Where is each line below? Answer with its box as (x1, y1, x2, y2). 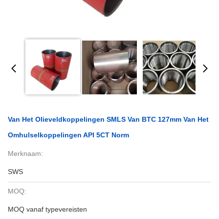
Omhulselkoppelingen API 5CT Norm (8, 131, 129, 139)
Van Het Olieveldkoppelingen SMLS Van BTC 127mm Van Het (8, 115, 209, 123)
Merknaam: (8, 150, 43, 157)
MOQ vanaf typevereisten (8, 205, 87, 213)
